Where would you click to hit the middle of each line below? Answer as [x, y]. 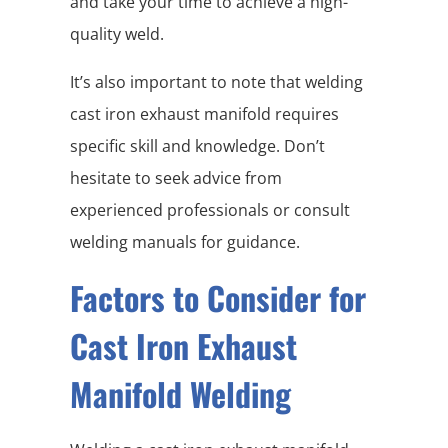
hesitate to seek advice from [176, 178]
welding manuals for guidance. [185, 242]
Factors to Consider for [218, 298]
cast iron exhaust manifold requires [204, 114]
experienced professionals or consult [210, 210]
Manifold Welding [180, 394]
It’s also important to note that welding [216, 82]
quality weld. [117, 34]
